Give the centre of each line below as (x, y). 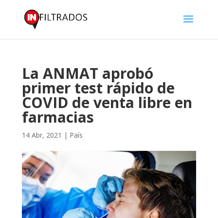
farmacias (58, 117)
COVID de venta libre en (107, 102)
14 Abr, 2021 (42, 135)
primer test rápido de (98, 88)
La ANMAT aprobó (87, 73)
